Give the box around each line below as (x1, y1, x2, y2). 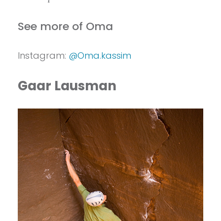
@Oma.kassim (68, 49, 131, 62)
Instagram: (17, 49, 69, 62)
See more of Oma (17, 18, 113, 34)
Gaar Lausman (17, 76, 116, 95)
